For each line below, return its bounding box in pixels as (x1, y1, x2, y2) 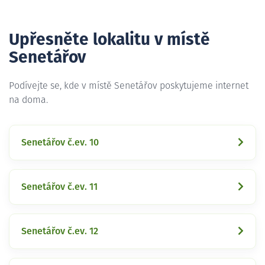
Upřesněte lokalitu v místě (9, 31, 210, 49)
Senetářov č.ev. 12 (21, 226, 98, 236)
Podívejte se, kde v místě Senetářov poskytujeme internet (9, 80, 248, 91)
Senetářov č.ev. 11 (21, 182, 98, 192)
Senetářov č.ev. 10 (21, 137, 99, 147)
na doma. (9, 95, 48, 105)
